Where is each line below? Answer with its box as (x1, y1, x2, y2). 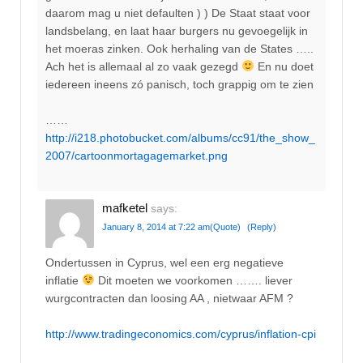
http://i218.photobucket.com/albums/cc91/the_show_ (45, 131, 315, 145)
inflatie (45, 273, 82, 287)
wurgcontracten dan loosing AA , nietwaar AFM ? (45, 291, 293, 305)
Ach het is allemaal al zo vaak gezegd (45, 59, 241, 73)
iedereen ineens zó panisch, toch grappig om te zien (45, 77, 314, 91)
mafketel (102, 200, 147, 215)
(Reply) (247, 221, 276, 232)
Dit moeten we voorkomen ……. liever (94, 273, 293, 287)
